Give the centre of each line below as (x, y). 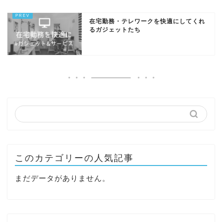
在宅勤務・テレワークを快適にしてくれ (147, 22)
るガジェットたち (115, 30)
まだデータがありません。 (62, 178)
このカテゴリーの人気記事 (74, 158)
